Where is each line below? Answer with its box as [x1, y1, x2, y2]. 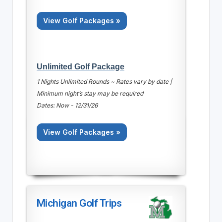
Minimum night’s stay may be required [36, 89, 143, 97]
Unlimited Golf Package [36, 61, 124, 71]
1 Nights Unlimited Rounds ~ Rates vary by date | [36, 77, 172, 85]
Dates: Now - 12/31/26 [36, 101, 98, 109]
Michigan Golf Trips [36, 197, 122, 209]
